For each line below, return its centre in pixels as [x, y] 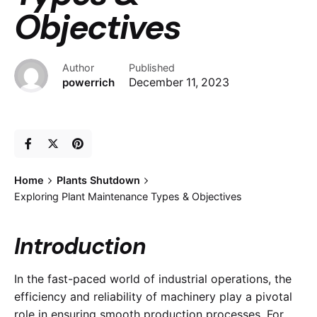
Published [152, 67]
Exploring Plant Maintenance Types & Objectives [128, 196]
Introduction [80, 247]
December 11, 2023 [179, 82]
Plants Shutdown [98, 180]
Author [78, 67]
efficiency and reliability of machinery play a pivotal [153, 297]
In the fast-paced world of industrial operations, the [153, 279]
